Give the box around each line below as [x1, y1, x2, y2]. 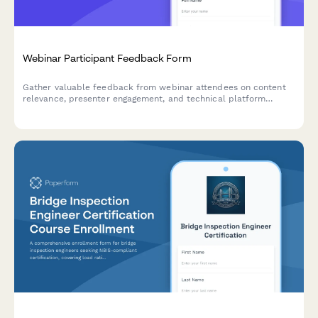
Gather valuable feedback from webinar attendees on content [23, 82, 286, 92]
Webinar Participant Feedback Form [23, 51, 192, 64]
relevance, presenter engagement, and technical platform [23, 94, 266, 104]
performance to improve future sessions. [23, 105, 194, 115]
